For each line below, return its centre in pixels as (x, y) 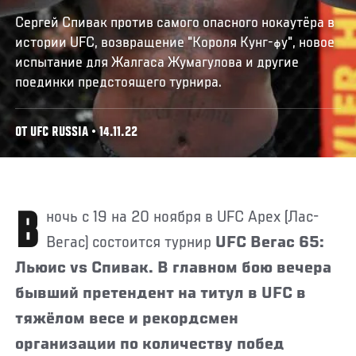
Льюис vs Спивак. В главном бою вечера (174, 268)
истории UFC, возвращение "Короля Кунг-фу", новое (175, 43)
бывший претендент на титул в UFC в (161, 294)
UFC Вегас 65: (270, 243)
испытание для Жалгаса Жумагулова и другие (157, 62)
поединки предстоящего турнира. (119, 82)
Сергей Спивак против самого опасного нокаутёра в (175, 23)
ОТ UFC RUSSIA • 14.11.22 (77, 133)
